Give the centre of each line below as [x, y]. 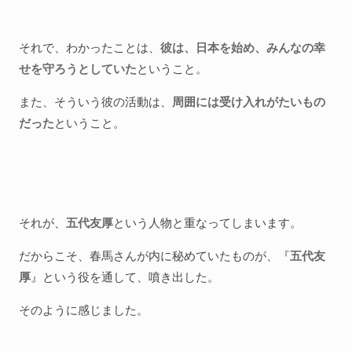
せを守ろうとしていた [78, 68]
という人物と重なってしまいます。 [207, 222]
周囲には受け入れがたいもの [249, 101]
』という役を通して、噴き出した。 [125, 277]
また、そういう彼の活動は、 [95, 101]
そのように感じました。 [84, 310]
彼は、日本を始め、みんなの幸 [243, 47]
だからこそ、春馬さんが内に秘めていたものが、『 [154, 255]
